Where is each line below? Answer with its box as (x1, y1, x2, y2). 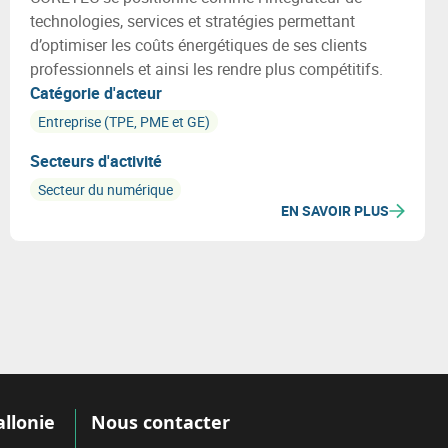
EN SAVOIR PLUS (280, 201, 389, 220)
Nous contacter (91, 410, 231, 434)
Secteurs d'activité (29, 150, 162, 172)
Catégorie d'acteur (29, 82, 162, 104)
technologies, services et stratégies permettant (29, 10, 355, 32)
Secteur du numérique (37, 180, 173, 199)
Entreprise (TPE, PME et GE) (37, 112, 210, 131)
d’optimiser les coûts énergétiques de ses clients (29, 34, 367, 56)
